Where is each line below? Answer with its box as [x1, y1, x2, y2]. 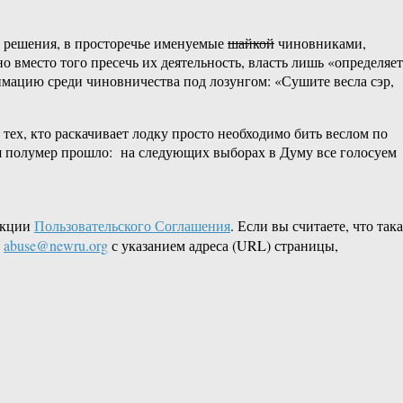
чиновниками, [274, 33, 366, 53]
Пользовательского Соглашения [34, 216, 230, 236]
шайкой [228, 33, 274, 53]
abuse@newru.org [4, 236, 108, 255]
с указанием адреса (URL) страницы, [108, 236, 338, 255]
